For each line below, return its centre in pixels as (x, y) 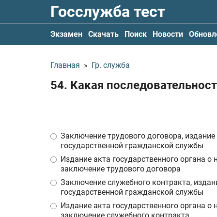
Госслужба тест (108, 12)
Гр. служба (111, 65)
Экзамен (66, 34)
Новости (168, 34)
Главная (65, 65)
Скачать (103, 34)
